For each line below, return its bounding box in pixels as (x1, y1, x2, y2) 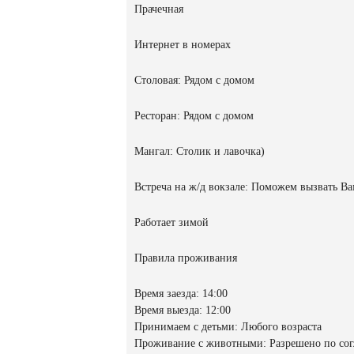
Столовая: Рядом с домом (134, 74, 254, 87)
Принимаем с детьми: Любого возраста (134, 321, 322, 333)
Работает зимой (134, 217, 209, 229)
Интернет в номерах (134, 39, 231, 51)
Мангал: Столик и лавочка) (134, 145, 265, 158)
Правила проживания (134, 252, 237, 265)
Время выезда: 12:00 (134, 304, 231, 317)
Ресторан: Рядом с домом (134, 110, 254, 122)
